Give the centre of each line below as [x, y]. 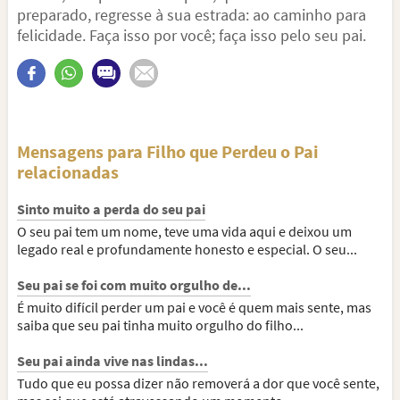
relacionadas [68, 172]
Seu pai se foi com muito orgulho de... [134, 285]
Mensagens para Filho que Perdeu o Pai [168, 151]
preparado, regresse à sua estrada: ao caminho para [192, 15]
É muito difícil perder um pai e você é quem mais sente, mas [194, 307]
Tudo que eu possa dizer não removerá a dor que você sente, [198, 383]
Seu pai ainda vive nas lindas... [112, 361]
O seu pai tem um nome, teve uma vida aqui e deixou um [184, 231]
